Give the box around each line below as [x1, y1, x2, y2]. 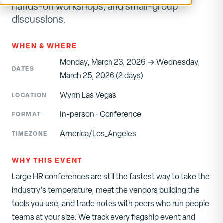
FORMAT [12, 110, 41, 118]
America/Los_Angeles [59, 128, 136, 139]
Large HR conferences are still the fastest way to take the [12, 171, 210, 182]
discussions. [12, 13, 66, 26]
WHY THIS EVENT [12, 155, 83, 165]
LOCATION [12, 90, 47, 99]
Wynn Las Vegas [59, 90, 116, 100]
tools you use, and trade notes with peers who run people [12, 198, 209, 209]
